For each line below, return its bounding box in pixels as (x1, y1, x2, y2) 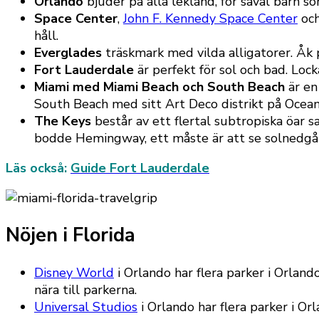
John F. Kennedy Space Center (123, 9, 298, 27)
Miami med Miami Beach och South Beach (34, 78, 285, 95)
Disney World (34, 264, 114, 282)
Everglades (34, 43, 102, 61)
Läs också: (6, 159, 70, 177)
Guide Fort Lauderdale (70, 159, 209, 177)
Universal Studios (34, 298, 137, 316)
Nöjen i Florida (6, 222, 135, 249)
